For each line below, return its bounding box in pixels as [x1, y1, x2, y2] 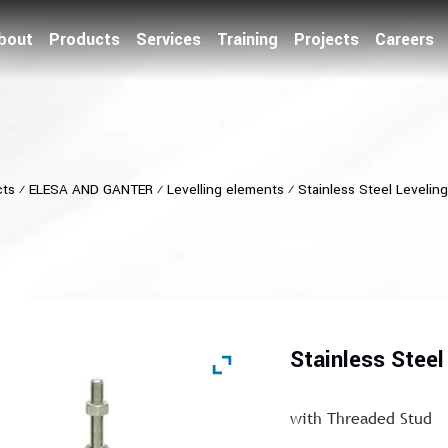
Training [217, 28, 278, 51]
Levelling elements [166, 180, 284, 199]
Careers [375, 28, 434, 51]
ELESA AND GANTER [28, 180, 153, 199]
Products [49, 28, 120, 51]
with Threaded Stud [290, 407, 432, 429]
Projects [294, 28, 359, 51]
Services [136, 28, 201, 51]
